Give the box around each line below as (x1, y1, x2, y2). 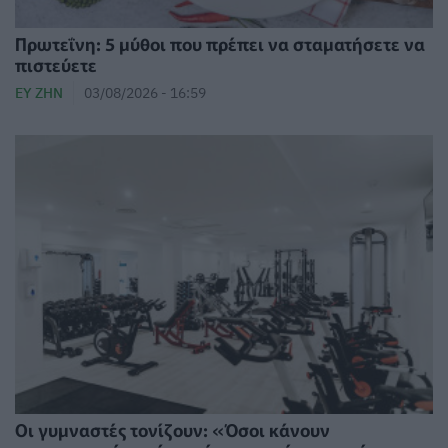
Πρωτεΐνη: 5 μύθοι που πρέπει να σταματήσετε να (15, 31, 425, 57)
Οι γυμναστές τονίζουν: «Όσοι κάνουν (15, 417, 330, 443)
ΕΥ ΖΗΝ (15, 83, 63, 103)
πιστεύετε (15, 52, 97, 78)
